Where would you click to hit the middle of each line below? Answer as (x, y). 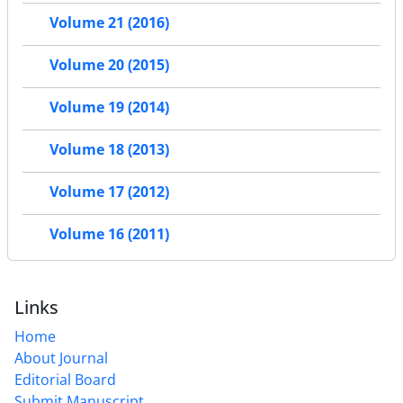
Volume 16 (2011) (109, 233)
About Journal (61, 358)
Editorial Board (65, 379)
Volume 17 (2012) (109, 191)
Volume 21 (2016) (109, 22)
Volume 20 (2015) (109, 64)
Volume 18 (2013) (109, 149)
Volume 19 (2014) (109, 107)
